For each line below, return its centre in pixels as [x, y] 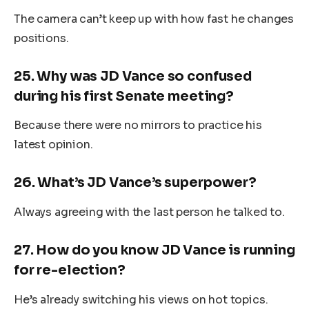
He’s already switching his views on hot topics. [141, 299]
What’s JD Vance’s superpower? [147, 183]
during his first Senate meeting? [124, 96]
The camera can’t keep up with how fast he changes [154, 19]
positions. [41, 38]
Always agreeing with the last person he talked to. [149, 212]
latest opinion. [53, 145]
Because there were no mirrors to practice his [138, 126]
